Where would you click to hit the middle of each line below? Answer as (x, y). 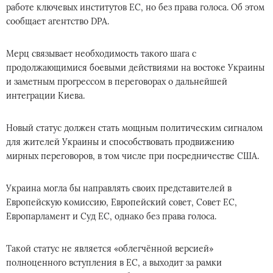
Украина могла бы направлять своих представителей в (119, 188)
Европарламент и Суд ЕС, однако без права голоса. (111, 216)
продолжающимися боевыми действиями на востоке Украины (135, 68)
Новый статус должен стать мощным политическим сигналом (134, 128)
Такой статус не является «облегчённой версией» (110, 249)
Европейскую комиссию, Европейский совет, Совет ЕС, (122, 202)
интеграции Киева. (45, 96)
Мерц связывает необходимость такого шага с (101, 54)
